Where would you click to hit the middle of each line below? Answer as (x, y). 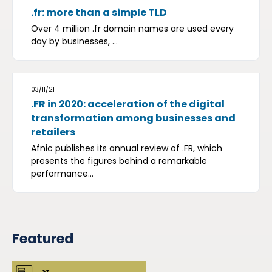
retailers (53, 132)
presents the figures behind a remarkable (119, 161)
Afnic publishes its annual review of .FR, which (127, 148)
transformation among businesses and (133, 118)
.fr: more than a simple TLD (99, 13)
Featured (43, 239)
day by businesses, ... (74, 42)
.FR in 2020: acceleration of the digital (128, 104)
